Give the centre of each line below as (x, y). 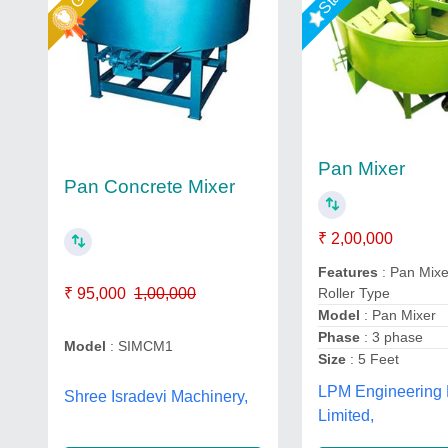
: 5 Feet (373, 359)
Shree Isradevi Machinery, (156, 396)
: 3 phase (394, 337)
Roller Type (354, 293)
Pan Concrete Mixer (149, 186)
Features (350, 272)
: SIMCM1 (139, 346)
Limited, (346, 415)
